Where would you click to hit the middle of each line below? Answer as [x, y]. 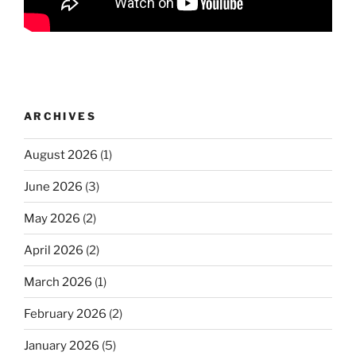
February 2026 [65, 313]
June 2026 [53, 186]
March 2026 [58, 282]
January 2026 [62, 345]
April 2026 [54, 250]
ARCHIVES [60, 116]
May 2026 [52, 218]
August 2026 [61, 155]
